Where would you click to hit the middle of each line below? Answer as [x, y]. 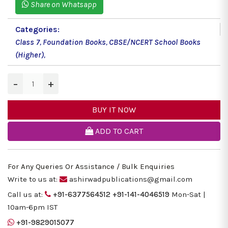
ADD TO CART [118, 131]
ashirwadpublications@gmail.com [130, 179]
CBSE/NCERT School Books [155, 42]
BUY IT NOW [114, 110]
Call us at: [25, 195]
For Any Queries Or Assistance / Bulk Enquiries [91, 167]
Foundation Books [74, 42]
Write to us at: [33, 179]
